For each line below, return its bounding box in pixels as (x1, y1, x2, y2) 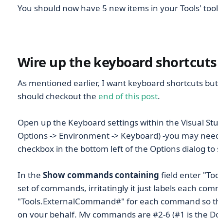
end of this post (98, 90, 158, 102)
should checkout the (18, 90, 98, 102)
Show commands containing (43, 169, 159, 181)
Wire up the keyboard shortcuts (18, 53, 217, 71)
